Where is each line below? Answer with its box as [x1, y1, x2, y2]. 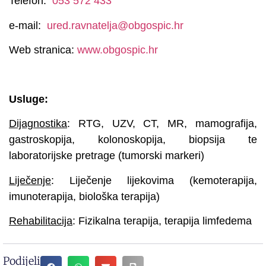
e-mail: [9, 19, 47, 31]
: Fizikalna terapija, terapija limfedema [72, 215, 252, 227]
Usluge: [9, 93, 48, 105]
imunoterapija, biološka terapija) [9, 190, 160, 202]
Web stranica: [9, 44, 77, 56]
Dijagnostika [9, 118, 67, 130]
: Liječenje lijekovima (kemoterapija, [51, 174, 257, 186]
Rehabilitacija [9, 215, 72, 227]
